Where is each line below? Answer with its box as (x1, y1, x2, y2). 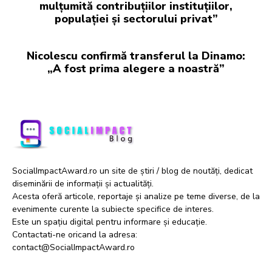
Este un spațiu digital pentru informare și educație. (12, 216, 207, 228)
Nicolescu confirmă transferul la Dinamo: (27, 49, 245, 64)
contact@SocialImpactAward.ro (12, 242, 135, 253)
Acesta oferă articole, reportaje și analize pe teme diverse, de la (12, 191, 260, 202)
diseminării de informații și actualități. (12, 178, 154, 189)
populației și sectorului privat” (54, 12, 218, 27)
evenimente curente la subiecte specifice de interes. (12, 203, 214, 215)
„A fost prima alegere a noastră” (47, 61, 225, 76)
